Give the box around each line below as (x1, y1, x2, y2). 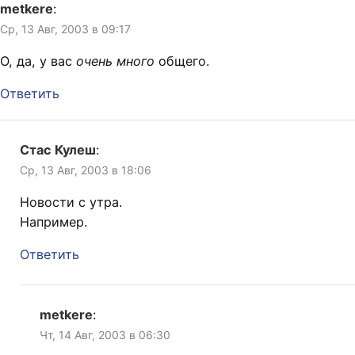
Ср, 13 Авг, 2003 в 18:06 (20, 163, 151, 177)
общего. (155, 53, 209, 70)
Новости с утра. (20, 194, 122, 211)
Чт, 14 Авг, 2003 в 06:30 (40, 328, 170, 342)
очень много (76, 53, 155, 70)
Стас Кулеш (20, 142, 96, 158)
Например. (20, 214, 87, 231)
